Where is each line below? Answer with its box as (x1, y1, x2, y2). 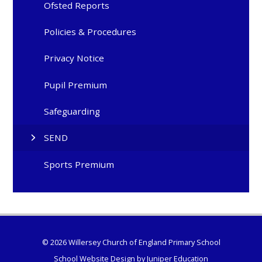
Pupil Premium (44, 78, 108, 91)
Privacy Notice (44, 52, 105, 64)
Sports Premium (44, 158, 115, 170)
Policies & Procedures (44, 25, 137, 37)
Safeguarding (44, 105, 101, 117)
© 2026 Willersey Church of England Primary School (42, 236, 220, 247)
